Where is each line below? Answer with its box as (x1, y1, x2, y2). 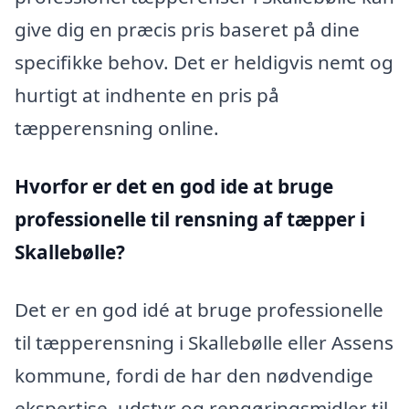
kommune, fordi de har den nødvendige (15, 362, 373, 389)
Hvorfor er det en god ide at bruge (15, 173, 333, 199)
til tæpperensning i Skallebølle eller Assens (15, 330, 393, 356)
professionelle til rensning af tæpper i (15, 205, 365, 232)
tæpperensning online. (15, 115, 219, 142)
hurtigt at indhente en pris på (15, 82, 279, 109)
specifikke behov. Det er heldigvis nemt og (15, 49, 393, 76)
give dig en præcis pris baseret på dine (15, 16, 360, 43)
